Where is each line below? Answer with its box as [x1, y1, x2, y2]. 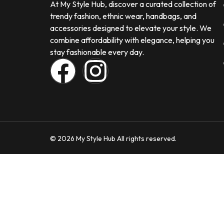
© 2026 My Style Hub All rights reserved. [50, 134, 176, 143]
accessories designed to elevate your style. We [50, 23, 211, 33]
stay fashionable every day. [50, 47, 144, 57]
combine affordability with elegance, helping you [50, 35, 214, 45]
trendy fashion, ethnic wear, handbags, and [50, 11, 196, 21]
